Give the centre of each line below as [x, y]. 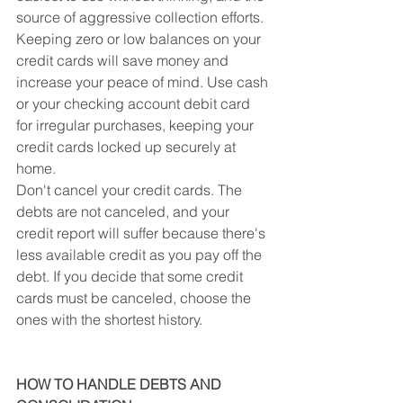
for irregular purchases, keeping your [137, 125]
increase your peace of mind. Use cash [144, 82]
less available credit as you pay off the [141, 255]
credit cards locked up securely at [128, 147]
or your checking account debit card [135, 103]
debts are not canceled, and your [125, 211]
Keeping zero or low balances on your [140, 39]
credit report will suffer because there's [143, 233]
